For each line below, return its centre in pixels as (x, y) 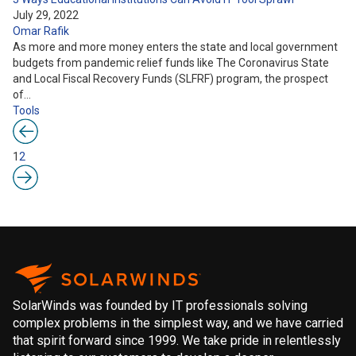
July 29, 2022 (46, 15)
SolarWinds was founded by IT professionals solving (160, 306)
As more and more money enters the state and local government (175, 47)
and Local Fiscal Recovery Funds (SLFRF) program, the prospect (170, 79)
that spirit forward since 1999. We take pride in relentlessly (177, 341)
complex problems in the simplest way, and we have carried (178, 323)
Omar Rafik (41, 31)
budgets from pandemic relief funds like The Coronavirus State (171, 63)
